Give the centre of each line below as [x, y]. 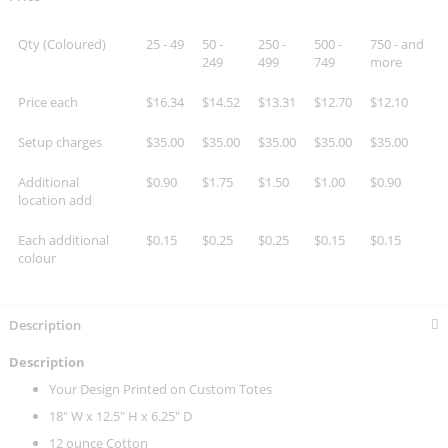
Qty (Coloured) [62, 44]
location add [55, 200]
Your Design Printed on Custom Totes [160, 389]
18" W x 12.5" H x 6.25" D [120, 416]
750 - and [397, 44]
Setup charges [60, 142]
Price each [48, 102]
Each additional [63, 240]
